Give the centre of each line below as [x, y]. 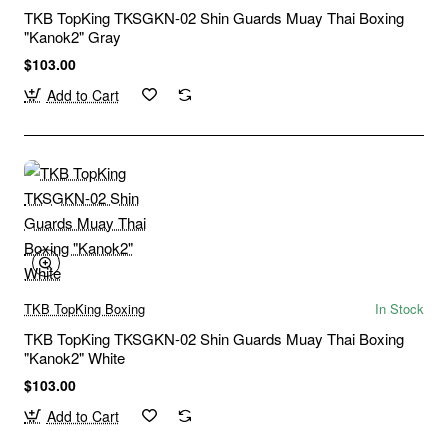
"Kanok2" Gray [72, 36]
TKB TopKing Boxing [84, 308]
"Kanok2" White [74, 357]
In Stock [399, 308]
